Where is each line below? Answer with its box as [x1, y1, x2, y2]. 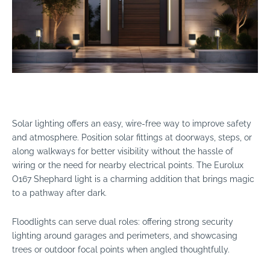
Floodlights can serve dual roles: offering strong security [12, 217, 233, 227]
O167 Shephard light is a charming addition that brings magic [12, 174, 254, 184]
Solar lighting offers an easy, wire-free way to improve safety [12, 118, 251, 128]
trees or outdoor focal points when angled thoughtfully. [12, 245, 230, 255]
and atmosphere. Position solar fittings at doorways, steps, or [12, 132, 252, 142]
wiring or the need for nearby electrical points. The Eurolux [12, 160, 243, 170]
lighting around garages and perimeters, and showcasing [12, 231, 237, 241]
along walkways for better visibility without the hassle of [12, 146, 233, 156]
